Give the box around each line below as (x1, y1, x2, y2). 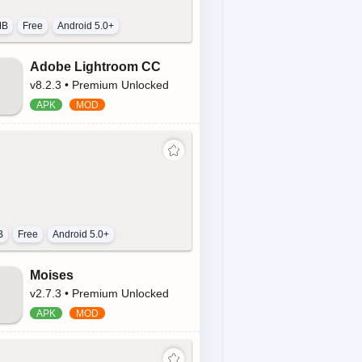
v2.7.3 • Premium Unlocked (30, 286, 169, 300)
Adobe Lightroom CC (30, 60, 161, 74)
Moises (30, 267, 74, 282)
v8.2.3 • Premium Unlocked (30, 78, 169, 92)
